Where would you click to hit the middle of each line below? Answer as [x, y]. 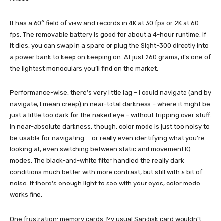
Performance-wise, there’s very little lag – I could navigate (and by [110, 92]
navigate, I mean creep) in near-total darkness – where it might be [110, 104]
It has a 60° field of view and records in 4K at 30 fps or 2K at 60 [104, 23]
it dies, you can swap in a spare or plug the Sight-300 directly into [109, 45]
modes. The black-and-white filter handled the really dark [97, 160]
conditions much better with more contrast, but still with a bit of [106, 172]
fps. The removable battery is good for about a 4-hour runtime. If [108, 34]
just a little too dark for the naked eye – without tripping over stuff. [110, 115]
